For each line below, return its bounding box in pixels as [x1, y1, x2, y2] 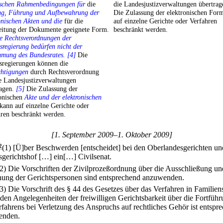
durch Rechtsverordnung [28, 68, 99, 76]
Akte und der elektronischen [24, 93, 102, 102]
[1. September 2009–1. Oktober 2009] [51, 130, 172, 139]
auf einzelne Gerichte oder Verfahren [113, 17, 217, 25]
